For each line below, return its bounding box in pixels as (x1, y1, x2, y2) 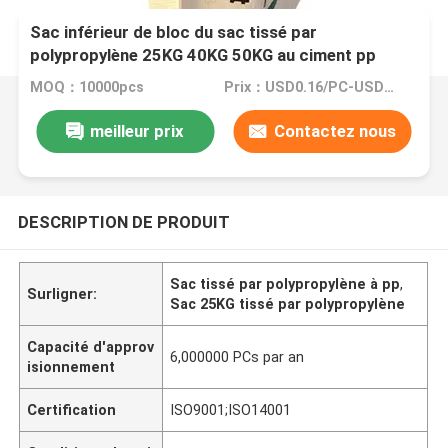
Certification (27, 401, 117, 418)
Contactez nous (273, 120, 396, 141)
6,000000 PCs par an (170, 348, 305, 365)
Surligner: (27, 285, 98, 302)
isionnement (27, 358, 116, 375)
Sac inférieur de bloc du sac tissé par (30, 22, 318, 43)
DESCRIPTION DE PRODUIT (17, 211, 230, 232)
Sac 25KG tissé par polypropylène (170, 295, 406, 312)
